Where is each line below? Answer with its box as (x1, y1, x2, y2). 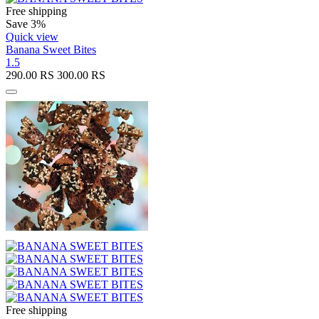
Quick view (6, 30, 58, 43)
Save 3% (6, 17, 46, 30)
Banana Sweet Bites (6, 43, 96, 56)
